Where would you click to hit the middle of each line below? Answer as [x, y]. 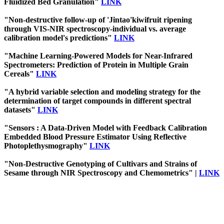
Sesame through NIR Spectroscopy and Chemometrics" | [101, 172]
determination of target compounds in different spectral [97, 100]
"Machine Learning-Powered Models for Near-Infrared [98, 55]
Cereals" [20, 73]
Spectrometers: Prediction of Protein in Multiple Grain [96, 64]
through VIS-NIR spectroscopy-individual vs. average [95, 28]
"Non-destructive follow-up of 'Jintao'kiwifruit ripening [98, 19]
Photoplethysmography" [47, 145]
